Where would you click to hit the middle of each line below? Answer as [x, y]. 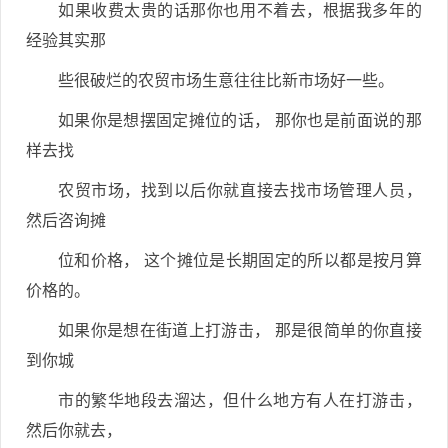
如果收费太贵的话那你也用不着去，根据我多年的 [240, 10]
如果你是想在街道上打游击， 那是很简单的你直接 [240, 330]
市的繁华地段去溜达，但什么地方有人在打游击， [240, 400]
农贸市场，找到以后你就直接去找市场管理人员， [240, 190]
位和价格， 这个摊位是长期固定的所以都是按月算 [240, 260]
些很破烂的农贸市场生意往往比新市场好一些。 [226, 80]
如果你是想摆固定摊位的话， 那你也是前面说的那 [240, 120]
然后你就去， [74, 430]
